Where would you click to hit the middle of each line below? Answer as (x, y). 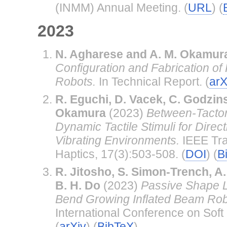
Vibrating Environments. (117, 140)
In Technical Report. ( (152, 81)
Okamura (80, 113)
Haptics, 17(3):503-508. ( (120, 154)
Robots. (75, 81)
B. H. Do (78, 185)
